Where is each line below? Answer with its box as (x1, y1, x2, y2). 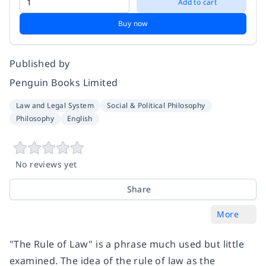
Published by (9, 56, 70, 70)
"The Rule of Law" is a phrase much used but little (9, 237, 244, 251)
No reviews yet (15, 158, 77, 170)
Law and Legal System (16, 100, 94, 110)
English (67, 113, 93, 123)
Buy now (118, 18, 148, 28)
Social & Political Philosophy (107, 100, 205, 110)
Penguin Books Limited (9, 75, 118, 89)
